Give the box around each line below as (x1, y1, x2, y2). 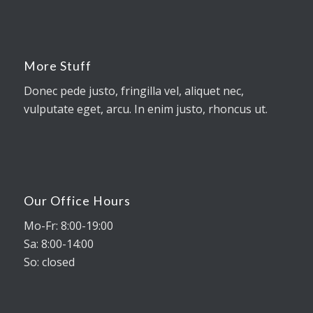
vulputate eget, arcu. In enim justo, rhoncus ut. (23, 101, 268, 117)
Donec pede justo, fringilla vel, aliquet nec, (23, 83, 244, 99)
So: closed (23, 254, 75, 270)
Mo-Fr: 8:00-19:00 (23, 218, 113, 234)
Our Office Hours (23, 193, 131, 208)
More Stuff (23, 58, 92, 73)
